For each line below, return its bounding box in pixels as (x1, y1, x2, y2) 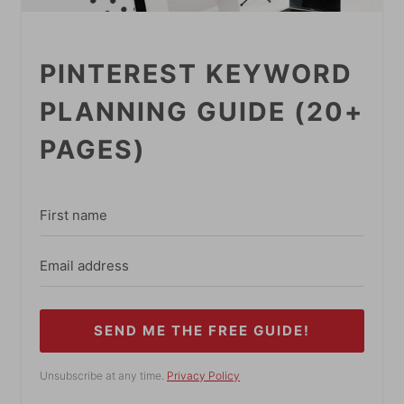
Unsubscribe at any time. (40, 368, 167, 382)
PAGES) (40, 133, 146, 166)
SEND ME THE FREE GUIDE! (94, 321, 310, 339)
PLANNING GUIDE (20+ (40, 96, 363, 128)
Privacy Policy (167, 368, 240, 382)
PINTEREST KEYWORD (40, 58, 353, 90)
